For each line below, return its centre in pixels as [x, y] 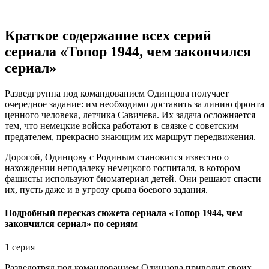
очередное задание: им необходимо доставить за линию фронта [134, 104]
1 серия [20, 247]
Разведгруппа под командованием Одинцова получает [117, 93]
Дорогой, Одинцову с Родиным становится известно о [117, 157]
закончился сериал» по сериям [71, 224]
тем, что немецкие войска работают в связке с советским [122, 125]
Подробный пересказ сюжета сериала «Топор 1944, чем [124, 213]
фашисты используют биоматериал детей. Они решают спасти [133, 178]
